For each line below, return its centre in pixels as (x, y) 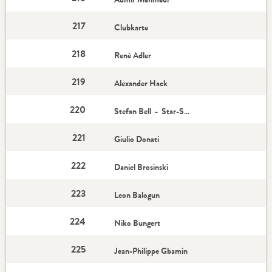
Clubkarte (131, 27)
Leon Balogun (138, 195)
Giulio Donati (137, 139)
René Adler (134, 55)
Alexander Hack (142, 83)
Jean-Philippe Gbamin (151, 251)
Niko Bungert (138, 223)
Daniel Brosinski (141, 167)
